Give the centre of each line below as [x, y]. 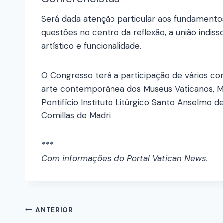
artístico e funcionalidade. [91, 46]
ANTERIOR [54, 210]
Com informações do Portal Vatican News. [124, 159]
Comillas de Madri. [77, 116]
